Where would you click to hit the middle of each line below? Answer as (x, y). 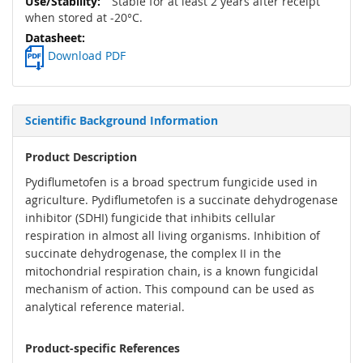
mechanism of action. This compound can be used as (170, 289)
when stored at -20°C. (84, 18)
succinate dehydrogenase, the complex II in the (153, 254)
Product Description (81, 157)
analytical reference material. (105, 307)
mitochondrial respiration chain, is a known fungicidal (172, 271)
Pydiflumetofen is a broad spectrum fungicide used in (171, 182)
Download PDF (87, 56)
